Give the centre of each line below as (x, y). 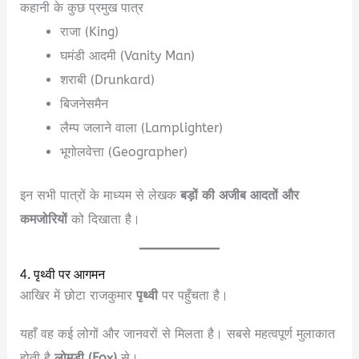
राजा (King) (89, 31)
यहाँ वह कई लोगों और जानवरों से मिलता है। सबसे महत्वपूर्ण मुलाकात (178, 334)
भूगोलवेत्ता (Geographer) (123, 151)
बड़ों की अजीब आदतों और (240, 196)
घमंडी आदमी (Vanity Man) (127, 55)
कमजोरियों (44, 220)
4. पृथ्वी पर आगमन (63, 275)
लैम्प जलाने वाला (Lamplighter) (141, 127)
